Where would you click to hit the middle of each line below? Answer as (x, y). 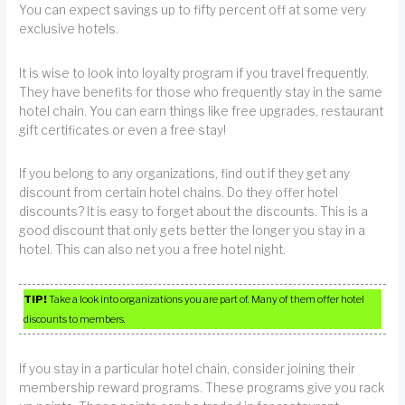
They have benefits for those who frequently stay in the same (201, 92)
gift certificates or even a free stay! (123, 130)
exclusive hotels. (69, 29)
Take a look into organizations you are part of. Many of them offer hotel (206, 300)
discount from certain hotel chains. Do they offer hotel (179, 192)
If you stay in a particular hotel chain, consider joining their (188, 368)
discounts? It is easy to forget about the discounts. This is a (194, 211)
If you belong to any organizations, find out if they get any (185, 173)
